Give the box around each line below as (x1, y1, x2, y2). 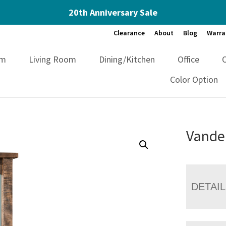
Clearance (114, 28, 145, 37)
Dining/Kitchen (99, 53, 155, 65)
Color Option (170, 73, 218, 85)
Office (178, 53, 200, 65)
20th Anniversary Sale (69, 7, 157, 18)
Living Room (29, 53, 77, 65)
